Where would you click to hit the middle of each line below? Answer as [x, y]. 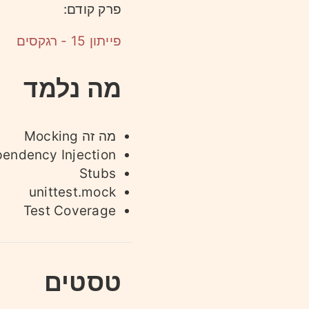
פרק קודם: [92, 9]
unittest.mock [72, 192]
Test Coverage [70, 210]
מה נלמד [72, 88]
